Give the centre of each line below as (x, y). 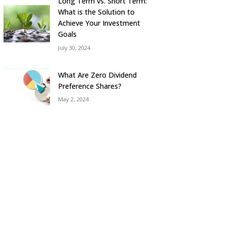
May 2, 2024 (74, 99)
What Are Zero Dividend (98, 75)
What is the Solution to (97, 12)
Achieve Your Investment (99, 23)
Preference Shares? (90, 86)
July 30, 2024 (74, 47)
